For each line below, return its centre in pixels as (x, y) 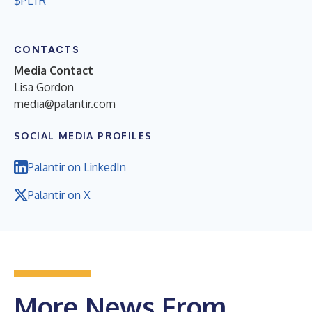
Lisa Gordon (44, 87)
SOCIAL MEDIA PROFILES (83, 135)
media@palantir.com (65, 103)
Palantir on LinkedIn (77, 167)
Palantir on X (59, 195)
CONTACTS (47, 49)
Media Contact (54, 70)
